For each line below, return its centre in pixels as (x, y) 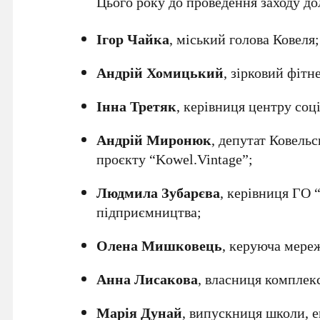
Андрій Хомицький (160, 72)
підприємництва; (149, 212)
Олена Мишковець (160, 245)
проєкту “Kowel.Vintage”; (175, 159)
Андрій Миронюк (154, 140)
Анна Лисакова (147, 279)
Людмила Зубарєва (159, 192)
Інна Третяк (137, 106)
